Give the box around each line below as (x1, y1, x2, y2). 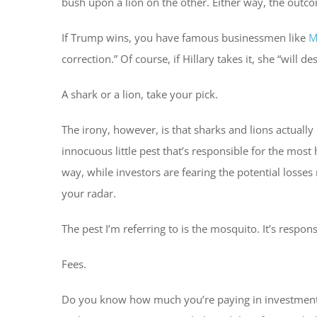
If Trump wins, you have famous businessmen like (62, 30, 309, 45)
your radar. (62, 185, 116, 200)
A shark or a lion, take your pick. (62, 86, 218, 101)
